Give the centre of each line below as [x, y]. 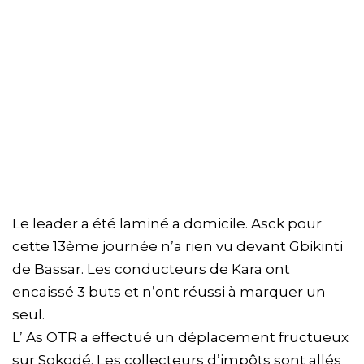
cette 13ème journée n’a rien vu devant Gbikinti [178, 247]
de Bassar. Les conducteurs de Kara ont [151, 269]
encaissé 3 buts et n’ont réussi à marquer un [169, 292]
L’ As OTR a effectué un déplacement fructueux [180, 338]
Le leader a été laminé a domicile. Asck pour [167, 224]
